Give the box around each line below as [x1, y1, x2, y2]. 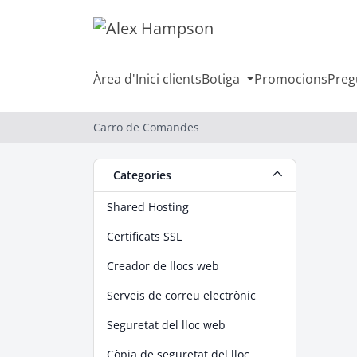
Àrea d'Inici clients [93, 70, 202, 88]
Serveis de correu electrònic [107, 288, 256, 303]
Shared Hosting [107, 199, 189, 214]
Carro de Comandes [93, 120, 199, 135]
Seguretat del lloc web [107, 317, 226, 332]
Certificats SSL [107, 229, 182, 244]
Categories [107, 167, 171, 182]
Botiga [202, 70, 243, 88]
